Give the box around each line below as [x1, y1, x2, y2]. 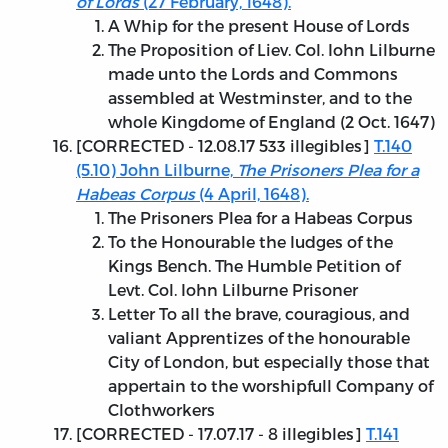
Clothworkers [108, 400, 215, 420]
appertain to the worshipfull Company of [108, 376, 433, 396]
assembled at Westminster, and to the [108, 88, 412, 108]
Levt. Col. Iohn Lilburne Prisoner [108, 280, 358, 300]
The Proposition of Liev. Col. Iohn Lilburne [108, 40, 435, 60]
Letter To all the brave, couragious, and [108, 304, 410, 324]
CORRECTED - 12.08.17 [82, 136, 255, 156]
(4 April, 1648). [195, 184, 309, 204]
